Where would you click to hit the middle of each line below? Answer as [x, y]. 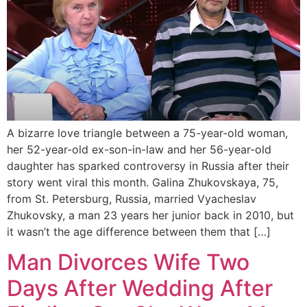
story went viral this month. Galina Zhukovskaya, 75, [143, 182]
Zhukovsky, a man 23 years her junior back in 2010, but [150, 215]
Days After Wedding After [140, 288]
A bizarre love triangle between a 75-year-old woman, [147, 133]
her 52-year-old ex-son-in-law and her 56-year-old [139, 149]
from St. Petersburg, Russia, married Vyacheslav [132, 198]
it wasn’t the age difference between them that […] [139, 231]
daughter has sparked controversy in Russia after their [148, 165]
